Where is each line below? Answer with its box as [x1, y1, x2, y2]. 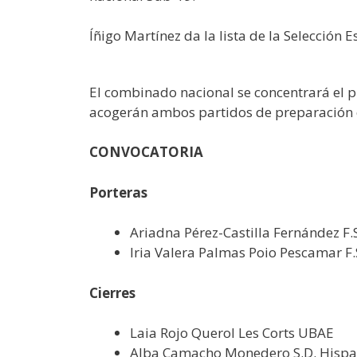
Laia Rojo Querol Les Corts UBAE [130, 324, 334, 342]
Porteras [89, 182, 147, 202]
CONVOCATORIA [89, 143, 203, 161]
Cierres [89, 283, 135, 302]
